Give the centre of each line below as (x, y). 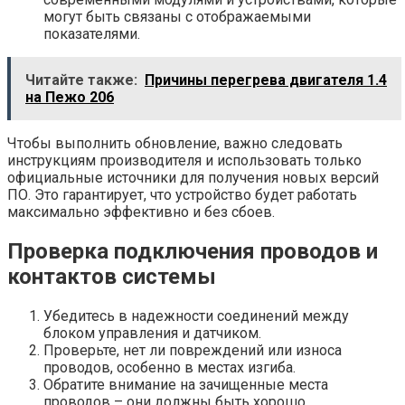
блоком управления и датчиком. (152, 333)
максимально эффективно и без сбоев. (141, 212)
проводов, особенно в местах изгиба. (170, 367)
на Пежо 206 (70, 97)
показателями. (92, 33)
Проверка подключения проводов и (193, 251)
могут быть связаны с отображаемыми (177, 16)
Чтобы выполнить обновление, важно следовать (175, 143)
